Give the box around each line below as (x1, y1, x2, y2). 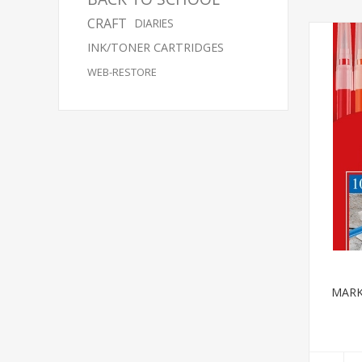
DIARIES (135, 15, 174, 31)
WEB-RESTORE (87, 65, 157, 79)
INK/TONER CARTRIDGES (87, 40, 224, 55)
